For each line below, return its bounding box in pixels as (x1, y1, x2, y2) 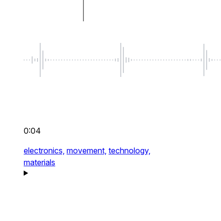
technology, (109, 146, 150, 156)
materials (24, 157, 55, 168)
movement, (67, 146, 107, 156)
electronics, (24, 146, 65, 156)
